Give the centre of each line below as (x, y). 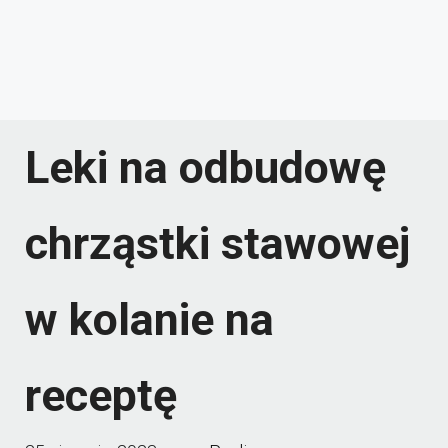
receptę (101, 395)
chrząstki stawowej (217, 243)
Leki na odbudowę (205, 167)
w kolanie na (149, 319)
